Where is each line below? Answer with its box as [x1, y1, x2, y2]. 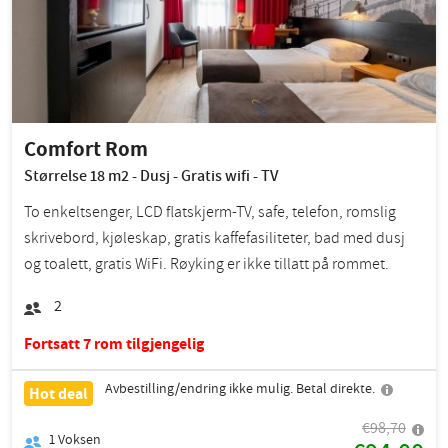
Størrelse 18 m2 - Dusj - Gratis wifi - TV [24, 164, 278, 187]
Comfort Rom [24, 134, 148, 162]
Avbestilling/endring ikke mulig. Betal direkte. [105, 378, 375, 398]
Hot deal [29, 382, 88, 404]
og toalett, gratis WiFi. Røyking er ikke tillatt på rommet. [24, 252, 389, 275]
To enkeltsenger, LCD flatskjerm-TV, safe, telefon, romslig [24, 200, 396, 223]
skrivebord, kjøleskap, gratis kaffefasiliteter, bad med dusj [24, 226, 405, 249]
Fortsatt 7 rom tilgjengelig [24, 332, 204, 354]
